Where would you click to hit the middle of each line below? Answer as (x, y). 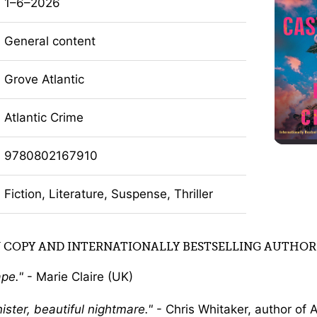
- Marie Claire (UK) (78, 277)
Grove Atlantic (44, 79)
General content (50, 41)
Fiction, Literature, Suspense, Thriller (108, 194)
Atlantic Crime (44, 117)
